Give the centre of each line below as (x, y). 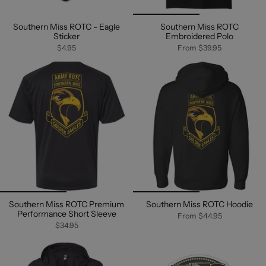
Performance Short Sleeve (66, 214)
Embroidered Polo (199, 37)
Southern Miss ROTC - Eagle (66, 27)
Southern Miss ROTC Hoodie (199, 205)
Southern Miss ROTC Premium (66, 205)
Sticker (66, 37)
